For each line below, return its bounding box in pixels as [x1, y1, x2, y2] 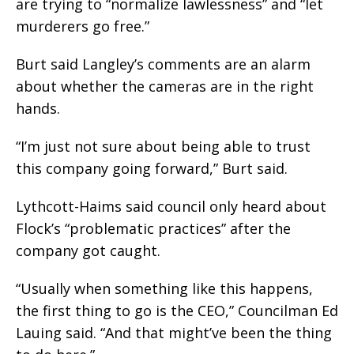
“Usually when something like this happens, [16, 278, 313, 298]
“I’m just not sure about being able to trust [16, 136, 311, 156]
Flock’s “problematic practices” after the [16, 218, 291, 238]
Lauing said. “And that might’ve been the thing [16, 322, 332, 342]
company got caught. [16, 240, 160, 260]
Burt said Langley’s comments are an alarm [16, 54, 311, 73]
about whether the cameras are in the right [16, 76, 314, 96]
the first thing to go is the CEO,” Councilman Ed [16, 300, 338, 320]
